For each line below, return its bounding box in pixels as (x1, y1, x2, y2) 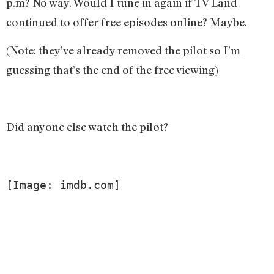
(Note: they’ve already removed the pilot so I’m (6, 43, 240, 57)
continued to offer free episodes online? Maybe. (6, 15, 250, 29)
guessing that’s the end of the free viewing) (6, 63, 223, 77)
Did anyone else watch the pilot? (6, 119, 171, 133)
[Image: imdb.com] (6, 179, 120, 192)
